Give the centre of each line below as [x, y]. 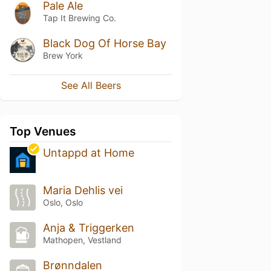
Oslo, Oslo [63, 203]
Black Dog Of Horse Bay [104, 43]
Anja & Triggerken [88, 228]
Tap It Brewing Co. [79, 18]
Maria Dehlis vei [83, 191]
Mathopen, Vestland [82, 240]
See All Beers [91, 86]
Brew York [63, 55]
